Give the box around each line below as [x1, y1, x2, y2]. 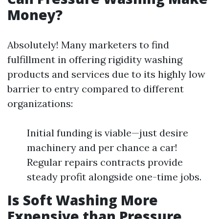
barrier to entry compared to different [7, 83, 184, 95]
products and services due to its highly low [7, 68, 205, 80]
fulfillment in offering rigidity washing [7, 53, 182, 66]
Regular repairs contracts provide [27, 156, 183, 168]
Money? [7, 5, 63, 24]
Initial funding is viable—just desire [27, 127, 188, 139]
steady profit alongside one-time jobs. [27, 171, 201, 183]
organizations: [7, 97, 73, 109]
